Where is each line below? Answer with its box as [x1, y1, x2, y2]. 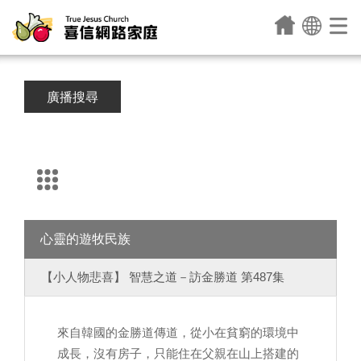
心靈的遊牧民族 [40, 232, 131, 246]
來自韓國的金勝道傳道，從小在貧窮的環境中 [57, 326, 299, 339]
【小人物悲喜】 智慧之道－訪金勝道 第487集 [41, 270, 284, 284]
